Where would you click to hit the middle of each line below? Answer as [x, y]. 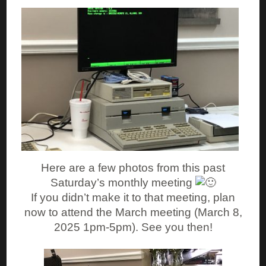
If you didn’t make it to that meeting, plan [133, 197]
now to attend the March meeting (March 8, [133, 212]
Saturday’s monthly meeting [123, 182]
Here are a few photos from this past [133, 167]
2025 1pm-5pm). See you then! [133, 227]
